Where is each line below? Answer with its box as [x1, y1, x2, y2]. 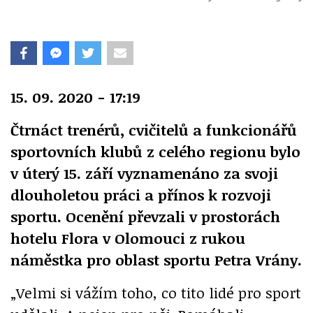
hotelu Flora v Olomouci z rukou [10, 227, 245, 248]
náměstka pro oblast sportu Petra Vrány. [10, 249, 302, 270]
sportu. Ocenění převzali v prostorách [10, 205, 280, 226]
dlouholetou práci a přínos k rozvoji [10, 184, 271, 205]
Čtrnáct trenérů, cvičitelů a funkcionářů [10, 119, 297, 140]
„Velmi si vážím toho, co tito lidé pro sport [10, 282, 301, 303]
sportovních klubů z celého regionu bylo [10, 140, 300, 161]
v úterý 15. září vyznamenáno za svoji [10, 162, 278, 183]
